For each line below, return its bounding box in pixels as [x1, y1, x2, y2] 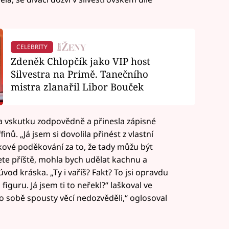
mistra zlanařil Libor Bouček [10, 80, 144, 94]
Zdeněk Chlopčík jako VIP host [10, 55, 150, 68]
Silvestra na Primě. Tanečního [10, 67, 148, 81]
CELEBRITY [16, 42, 48, 51]
